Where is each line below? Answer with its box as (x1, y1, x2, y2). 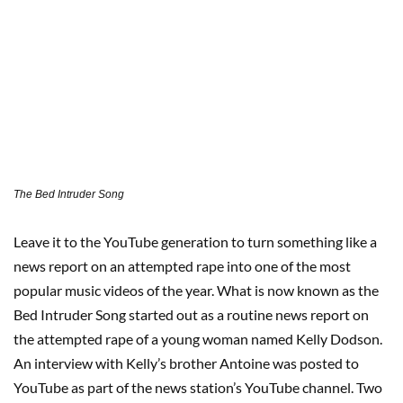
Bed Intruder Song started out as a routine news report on (13, 306, 369, 324)
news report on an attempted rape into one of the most (13, 257, 351, 275)
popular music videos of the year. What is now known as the (13, 282, 379, 300)
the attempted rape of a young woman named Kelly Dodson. (13, 330, 382, 348)
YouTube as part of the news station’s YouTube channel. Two (13, 379, 382, 397)
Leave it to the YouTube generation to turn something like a (13, 233, 377, 251)
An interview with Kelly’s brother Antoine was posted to (13, 354, 359, 372)
